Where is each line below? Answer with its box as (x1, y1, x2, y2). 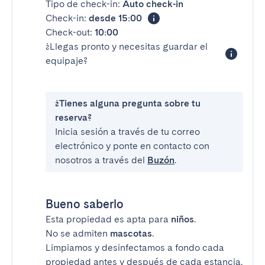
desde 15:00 (89, 12, 142, 24)
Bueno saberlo (46, 197, 124, 211)
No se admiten (46, 228, 110, 239)
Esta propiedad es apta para (46, 214, 171, 225)
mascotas (110, 228, 152, 239)
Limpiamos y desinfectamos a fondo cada (46, 242, 224, 253)
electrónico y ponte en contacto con (55, 140, 209, 151)
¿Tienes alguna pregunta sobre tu (55, 98, 201, 109)
